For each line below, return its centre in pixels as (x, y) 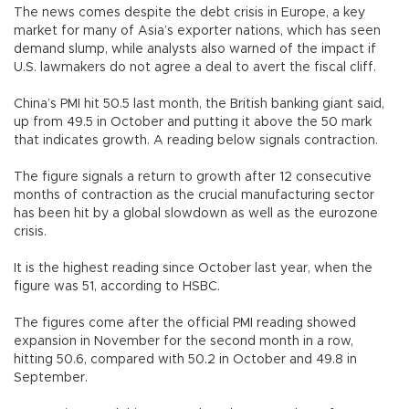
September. (51, 378)
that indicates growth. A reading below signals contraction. (196, 140)
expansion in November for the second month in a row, (184, 341)
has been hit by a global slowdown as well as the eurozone (196, 213)
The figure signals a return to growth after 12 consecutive (193, 177)
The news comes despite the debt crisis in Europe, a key (189, 12)
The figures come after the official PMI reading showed (185, 323)
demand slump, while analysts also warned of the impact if (195, 49)
